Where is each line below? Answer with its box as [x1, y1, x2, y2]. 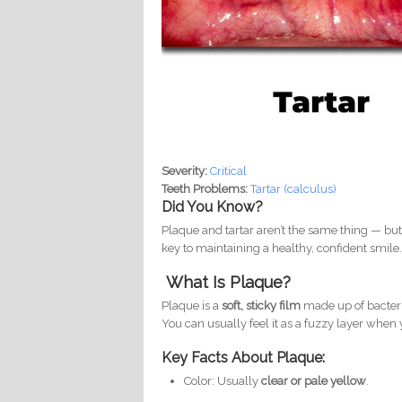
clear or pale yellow [261, 374, 367, 389]
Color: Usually [184, 374, 262, 389]
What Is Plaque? [166, 273, 292, 293]
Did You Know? [162, 198, 264, 216]
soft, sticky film [222, 299, 301, 313]
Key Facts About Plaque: [162, 349, 326, 367]
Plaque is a [162, 299, 223, 313]
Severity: [162, 164, 211, 179]
